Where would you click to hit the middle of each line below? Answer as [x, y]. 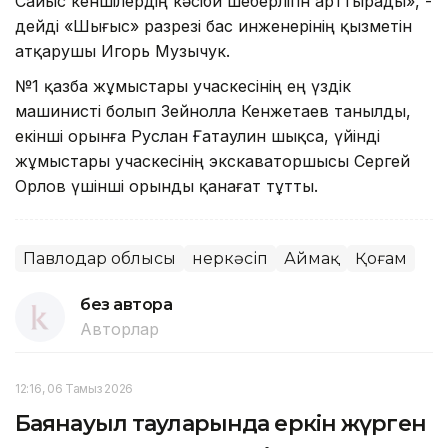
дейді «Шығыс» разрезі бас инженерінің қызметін [213, 25]
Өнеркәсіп [230, 258]
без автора [126, 304]
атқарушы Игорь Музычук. [122, 50]
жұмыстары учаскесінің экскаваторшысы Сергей [212, 160]
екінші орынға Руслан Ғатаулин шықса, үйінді [197, 135]
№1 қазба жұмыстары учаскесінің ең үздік [183, 85]
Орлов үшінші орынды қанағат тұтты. [166, 185]
